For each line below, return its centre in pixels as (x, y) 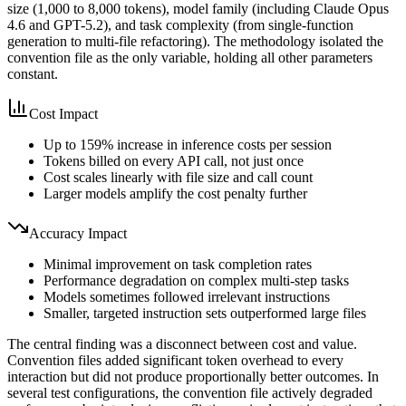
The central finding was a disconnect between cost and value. (182, 344)
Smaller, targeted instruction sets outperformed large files (205, 314)
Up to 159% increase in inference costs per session (188, 145)
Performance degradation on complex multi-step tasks (196, 281)
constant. (33, 74)
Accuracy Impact (78, 234)
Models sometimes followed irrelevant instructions (187, 297)
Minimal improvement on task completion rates (178, 265)
